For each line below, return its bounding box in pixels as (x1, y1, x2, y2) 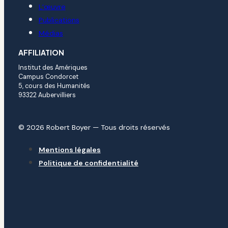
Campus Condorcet (18, 73, 78, 81)
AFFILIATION (18, 48, 64, 58)
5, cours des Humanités (18, 82, 90, 91)
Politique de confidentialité (38, 158, 138, 168)
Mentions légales (38, 145, 101, 155)
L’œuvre (38, 2, 66, 12)
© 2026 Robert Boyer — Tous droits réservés (18, 123, 170, 132)
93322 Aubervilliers (18, 91, 76, 100)
